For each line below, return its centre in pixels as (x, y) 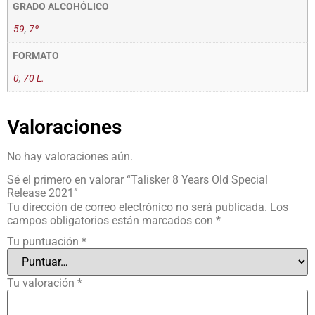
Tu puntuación (44, 242)
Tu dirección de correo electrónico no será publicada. (137, 207)
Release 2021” (43, 193)
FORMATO (36, 56)
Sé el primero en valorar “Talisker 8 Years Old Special (137, 179)
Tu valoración (42, 283)
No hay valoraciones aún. (70, 156)
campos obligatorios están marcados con (111, 220)
